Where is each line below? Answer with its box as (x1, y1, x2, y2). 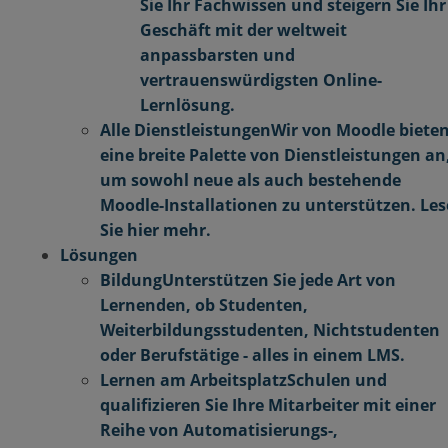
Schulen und (287, 369, 387, 391)
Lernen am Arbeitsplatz (100, 369, 287, 391)
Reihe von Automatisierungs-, (100, 419, 338, 441)
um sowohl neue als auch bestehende (100, 169, 401, 191)
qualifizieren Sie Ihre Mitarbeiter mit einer (100, 394, 436, 416)
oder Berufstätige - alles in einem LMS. (100, 344, 405, 366)
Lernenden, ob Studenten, (100, 294, 308, 316)
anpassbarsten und (140, 44, 295, 66)
